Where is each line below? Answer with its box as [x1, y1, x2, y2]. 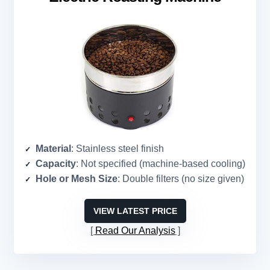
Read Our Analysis [95, 225, 175, 236]
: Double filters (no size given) [118, 174, 244, 184]
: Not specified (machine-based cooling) [76, 159, 245, 169]
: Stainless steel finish [71, 143, 164, 154]
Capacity [36, 159, 76, 169]
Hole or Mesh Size [36, 174, 118, 184]
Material [36, 143, 71, 154]
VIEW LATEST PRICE [93, 206, 177, 216]
